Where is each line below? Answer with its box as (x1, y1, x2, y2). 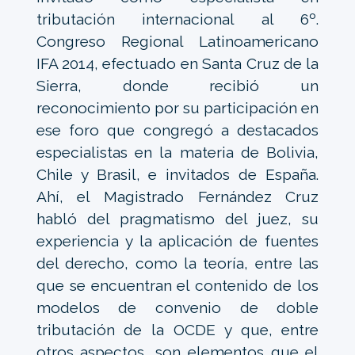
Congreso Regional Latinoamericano (36, 32, 319, 51)
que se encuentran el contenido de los (36, 277, 319, 295)
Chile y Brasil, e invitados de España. (36, 166, 319, 184)
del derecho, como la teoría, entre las (36, 254, 319, 273)
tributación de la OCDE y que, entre (36, 321, 319, 339)
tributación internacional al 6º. (36, 10, 319, 29)
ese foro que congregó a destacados (36, 121, 319, 139)
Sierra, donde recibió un (36, 77, 319, 95)
